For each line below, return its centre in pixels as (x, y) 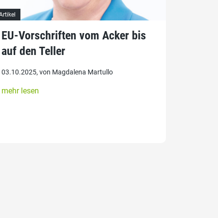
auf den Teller (33, 51)
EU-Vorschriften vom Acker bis (73, 35)
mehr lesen (20, 91)
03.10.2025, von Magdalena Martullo (57, 72)
